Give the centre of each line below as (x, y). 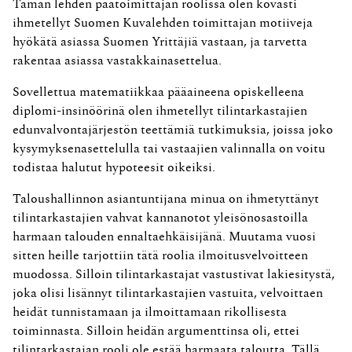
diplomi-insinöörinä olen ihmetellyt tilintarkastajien (160, 111)
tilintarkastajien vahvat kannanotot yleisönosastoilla (160, 218)
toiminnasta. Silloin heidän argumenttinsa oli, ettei (156, 331)
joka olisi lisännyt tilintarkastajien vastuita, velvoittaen (168, 293)
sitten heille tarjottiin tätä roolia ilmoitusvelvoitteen (160, 256)
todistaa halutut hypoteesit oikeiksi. (114, 168)
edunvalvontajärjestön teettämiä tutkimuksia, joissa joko (173, 130)
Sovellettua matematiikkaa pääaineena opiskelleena (158, 92)
